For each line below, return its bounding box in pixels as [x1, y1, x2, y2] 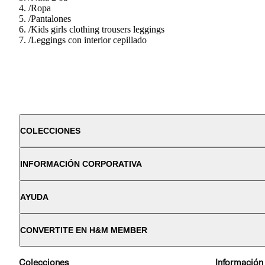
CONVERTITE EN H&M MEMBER [20, 225, 147, 235]
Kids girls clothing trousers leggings [31, 24, 164, 34]
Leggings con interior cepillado [31, 34, 147, 45]
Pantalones [31, 13, 71, 24]
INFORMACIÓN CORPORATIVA [20, 159, 142, 169]
